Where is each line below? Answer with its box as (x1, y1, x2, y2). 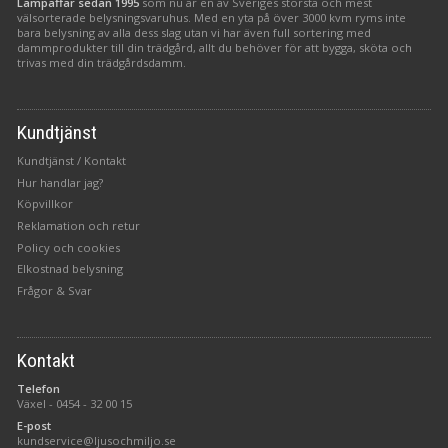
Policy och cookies (17, 239, 121, 255)
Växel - (17, 396, 57, 412)
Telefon (17, 381, 61, 397)
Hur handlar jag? (17, 174, 104, 190)
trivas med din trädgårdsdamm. (17, 54, 187, 70)
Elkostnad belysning (17, 261, 124, 277)
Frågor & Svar (17, 283, 93, 299)
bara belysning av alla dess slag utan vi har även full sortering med (17, 24, 372, 40)
